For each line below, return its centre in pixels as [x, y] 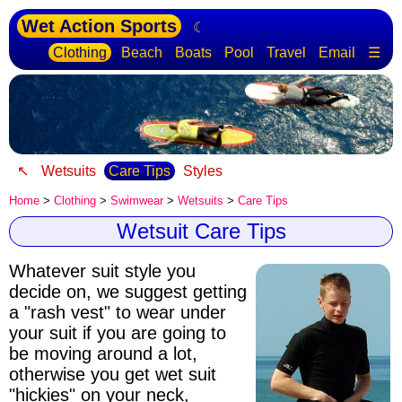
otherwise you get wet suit [113, 375]
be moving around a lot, [103, 354]
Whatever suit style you [102, 271]
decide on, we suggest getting [128, 292]
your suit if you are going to [118, 333]
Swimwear [137, 201]
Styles [203, 171]
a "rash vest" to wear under [118, 313]
